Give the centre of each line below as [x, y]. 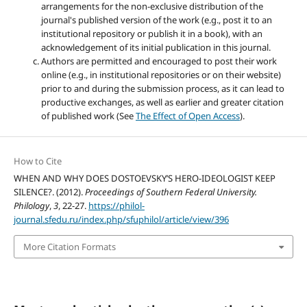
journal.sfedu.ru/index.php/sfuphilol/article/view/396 [121, 219]
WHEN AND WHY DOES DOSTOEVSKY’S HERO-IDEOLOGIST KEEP [144, 178]
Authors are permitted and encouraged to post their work [159, 61]
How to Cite [37, 161]
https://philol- [116, 205]
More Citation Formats [69, 247]
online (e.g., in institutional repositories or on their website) [161, 74]
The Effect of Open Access [187, 115]
